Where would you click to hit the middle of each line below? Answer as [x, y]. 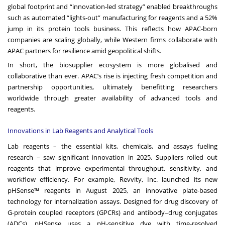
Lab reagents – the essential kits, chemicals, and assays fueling [113, 146]
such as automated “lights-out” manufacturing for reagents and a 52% [113, 17]
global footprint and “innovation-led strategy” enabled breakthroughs [113, 6]
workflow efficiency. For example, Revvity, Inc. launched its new [113, 179]
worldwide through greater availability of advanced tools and [113, 98]
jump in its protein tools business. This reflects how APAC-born [113, 28]
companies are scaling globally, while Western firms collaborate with [113, 39]
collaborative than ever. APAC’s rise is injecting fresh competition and [113, 76]
